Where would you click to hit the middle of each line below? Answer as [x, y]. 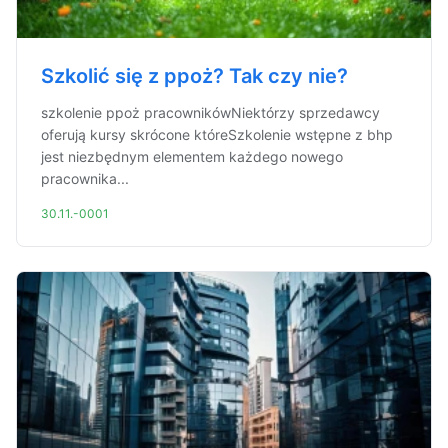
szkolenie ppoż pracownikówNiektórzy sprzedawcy [210, 112]
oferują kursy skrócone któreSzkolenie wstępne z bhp [217, 134]
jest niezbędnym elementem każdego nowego [192, 156]
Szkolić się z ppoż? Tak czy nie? [194, 76]
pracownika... [85, 178]
